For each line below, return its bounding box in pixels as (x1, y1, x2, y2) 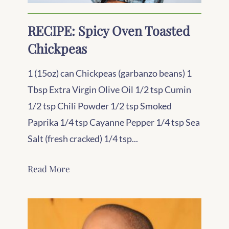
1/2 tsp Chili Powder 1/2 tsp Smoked (28, 100, 172, 111)
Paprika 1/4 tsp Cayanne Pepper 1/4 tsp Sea (28, 117, 200, 128)
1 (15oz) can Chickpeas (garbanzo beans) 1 (28, 67, 192, 79)
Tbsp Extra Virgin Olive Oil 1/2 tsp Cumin (28, 84, 191, 95)
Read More (28, 163, 70, 174)
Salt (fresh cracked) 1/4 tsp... (28, 133, 138, 144)
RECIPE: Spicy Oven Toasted (28, 22, 190, 39)
